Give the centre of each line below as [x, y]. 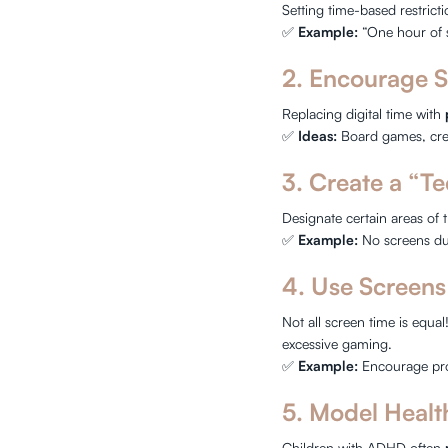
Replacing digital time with [364, 113]
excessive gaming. [337, 343]
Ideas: [318, 135]
